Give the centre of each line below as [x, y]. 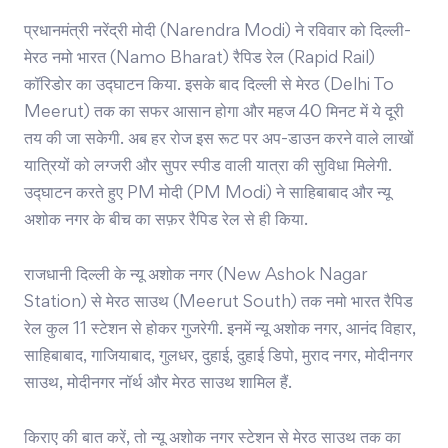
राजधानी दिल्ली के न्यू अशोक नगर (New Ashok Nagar [195, 276]
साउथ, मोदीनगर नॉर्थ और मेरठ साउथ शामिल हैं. [158, 384]
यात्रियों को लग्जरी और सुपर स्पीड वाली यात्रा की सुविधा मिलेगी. [208, 167]
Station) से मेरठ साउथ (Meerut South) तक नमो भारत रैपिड [218, 303]
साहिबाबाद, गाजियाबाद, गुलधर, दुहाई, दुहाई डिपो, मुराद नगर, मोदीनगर [218, 357]
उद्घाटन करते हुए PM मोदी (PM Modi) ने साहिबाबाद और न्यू [207, 194]
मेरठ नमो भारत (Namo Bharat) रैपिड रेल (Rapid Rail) [199, 59]
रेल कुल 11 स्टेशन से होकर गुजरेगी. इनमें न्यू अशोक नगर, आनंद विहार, [220, 330]
